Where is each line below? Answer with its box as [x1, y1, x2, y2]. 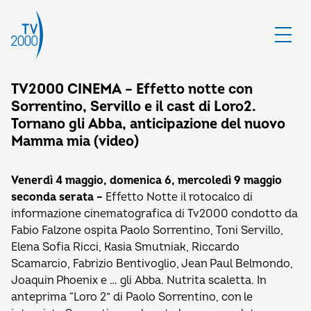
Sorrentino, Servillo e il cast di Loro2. [11, 98, 256, 115]
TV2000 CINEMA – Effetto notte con [11, 81, 252, 98]
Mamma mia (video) [11, 133, 139, 150]
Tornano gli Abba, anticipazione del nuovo [11, 115, 285, 133]
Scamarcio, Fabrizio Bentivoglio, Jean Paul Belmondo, [11, 257, 293, 271]
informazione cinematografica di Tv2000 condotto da [11, 207, 298, 221]
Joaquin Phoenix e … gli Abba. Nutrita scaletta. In [11, 274, 266, 287]
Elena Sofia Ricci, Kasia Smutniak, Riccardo [11, 240, 239, 254]
